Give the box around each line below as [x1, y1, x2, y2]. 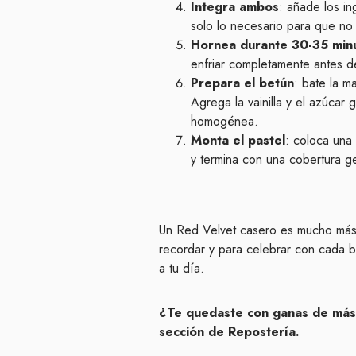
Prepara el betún [191, 73, 294, 92]
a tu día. [159, 258, 204, 277]
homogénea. [191, 111, 258, 130]
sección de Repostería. [159, 322, 300, 341]
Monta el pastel [191, 130, 285, 149]
